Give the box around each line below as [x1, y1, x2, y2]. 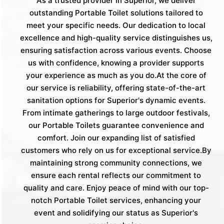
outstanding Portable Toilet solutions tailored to [29, 7, 203, 17]
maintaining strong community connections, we [30, 157, 202, 167]
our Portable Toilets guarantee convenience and [28, 120, 204, 130]
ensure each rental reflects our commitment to [31, 170, 201, 180]
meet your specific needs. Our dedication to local [26, 20, 205, 30]
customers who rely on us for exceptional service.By [20, 145, 211, 155]
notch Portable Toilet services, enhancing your [31, 195, 201, 205]
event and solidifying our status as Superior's [34, 207, 198, 217]
